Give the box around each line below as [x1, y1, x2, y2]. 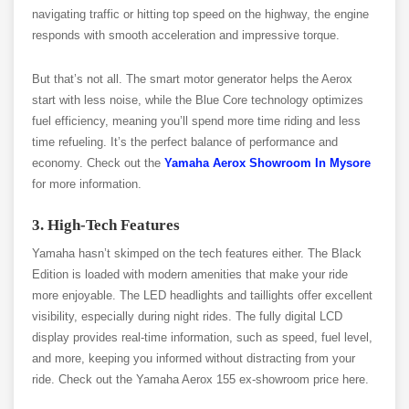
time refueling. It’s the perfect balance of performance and [32, 135, 338, 150]
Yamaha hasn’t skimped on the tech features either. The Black [32, 246, 362, 261]
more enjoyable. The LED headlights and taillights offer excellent [32, 288, 372, 303]
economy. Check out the [32, 156, 164, 171]
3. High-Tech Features [32, 216, 180, 235]
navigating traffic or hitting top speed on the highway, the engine [32, 7, 369, 22]
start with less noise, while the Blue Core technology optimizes [32, 93, 363, 108]
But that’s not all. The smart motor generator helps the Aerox [32, 72, 352, 87]
